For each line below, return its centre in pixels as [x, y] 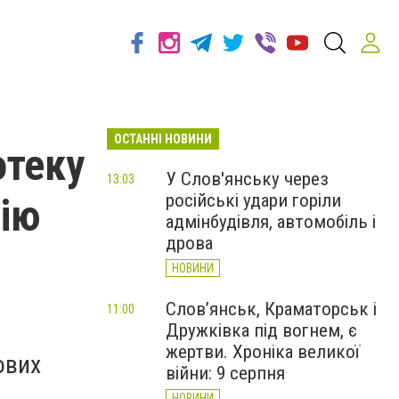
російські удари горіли [253, 200]
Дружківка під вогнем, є [261, 330]
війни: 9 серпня [225, 373]
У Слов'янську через [247, 179]
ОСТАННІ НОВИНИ [163, 139]
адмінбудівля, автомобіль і [271, 222]
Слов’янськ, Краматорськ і [271, 309]
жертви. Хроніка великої [263, 352]
